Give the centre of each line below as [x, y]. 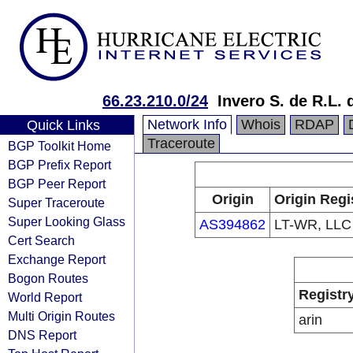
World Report [45, 297]
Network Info [187, 124]
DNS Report [42, 335]
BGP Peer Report [57, 184]
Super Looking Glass [67, 221]
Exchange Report [57, 259]
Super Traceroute [56, 203]
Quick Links [63, 125]
